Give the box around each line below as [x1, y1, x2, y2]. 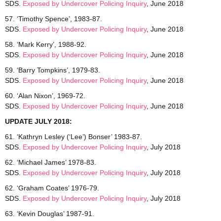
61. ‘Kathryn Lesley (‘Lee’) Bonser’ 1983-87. [5, 133, 142, 141]
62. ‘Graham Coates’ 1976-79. [5, 184, 99, 192]
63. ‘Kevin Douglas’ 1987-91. [5, 210, 94, 218]
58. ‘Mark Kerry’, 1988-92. [5, 40, 86, 48]
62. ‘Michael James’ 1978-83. [5, 158, 96, 166]
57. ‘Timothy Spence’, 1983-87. [5, 15, 102, 23]
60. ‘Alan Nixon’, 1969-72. [5, 92, 85, 100]
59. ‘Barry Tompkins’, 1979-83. [5, 66, 100, 74]
